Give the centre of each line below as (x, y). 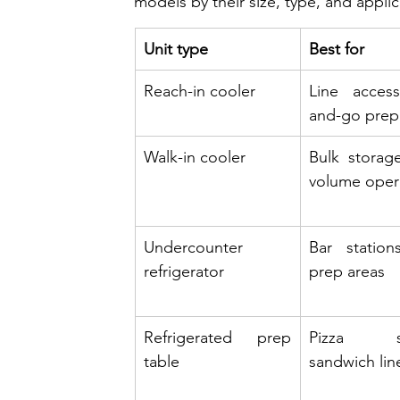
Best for (337, 49)
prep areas (347, 271)
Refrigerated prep (217, 337)
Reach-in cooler (200, 91)
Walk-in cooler (195, 157)
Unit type (176, 49)
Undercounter (193, 247)
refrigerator (184, 271)
